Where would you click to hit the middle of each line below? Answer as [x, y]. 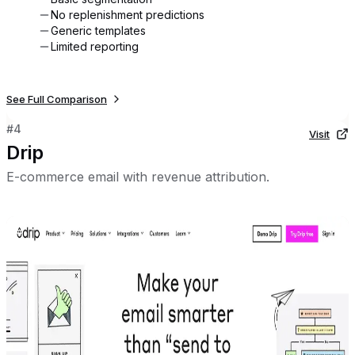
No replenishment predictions [128, 14]
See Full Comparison [57, 99]
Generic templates [98, 30]
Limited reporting [95, 46]
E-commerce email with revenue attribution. [138, 176]
